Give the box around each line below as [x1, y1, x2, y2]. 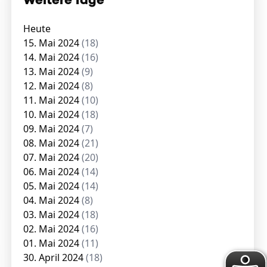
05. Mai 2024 [23, 179, 82, 193]
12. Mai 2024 [23, 79, 82, 92]
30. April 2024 [23, 251, 86, 264]
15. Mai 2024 [23, 36, 82, 49]
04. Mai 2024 [23, 194, 82, 207]
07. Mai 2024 [23, 151, 82, 164]
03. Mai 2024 [23, 208, 82, 221]
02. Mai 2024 [23, 222, 82, 235]
